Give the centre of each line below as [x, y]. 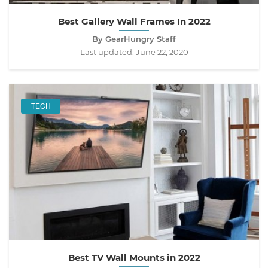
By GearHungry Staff [134, 39]
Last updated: [108, 52]
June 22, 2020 [162, 52]
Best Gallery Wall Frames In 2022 [134, 21]
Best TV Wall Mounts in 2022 [134, 258]
